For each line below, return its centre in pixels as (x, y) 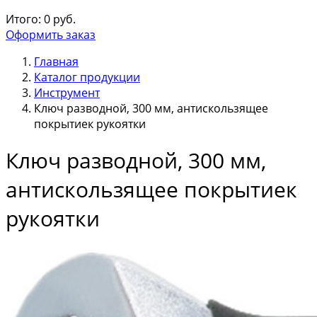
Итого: (23, 19)
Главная (56, 62)
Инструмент (67, 93)
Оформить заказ (51, 35)
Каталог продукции (87, 77)
